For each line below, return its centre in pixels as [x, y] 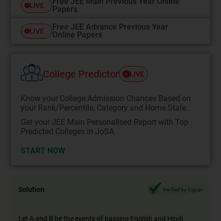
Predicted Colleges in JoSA [68, 132]
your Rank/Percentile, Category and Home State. [105, 108]
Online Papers [77, 35]
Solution [32, 190]
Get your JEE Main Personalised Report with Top [105, 122]
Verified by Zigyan [183, 189]
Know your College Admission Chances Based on [106, 99]
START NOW [43, 151]
